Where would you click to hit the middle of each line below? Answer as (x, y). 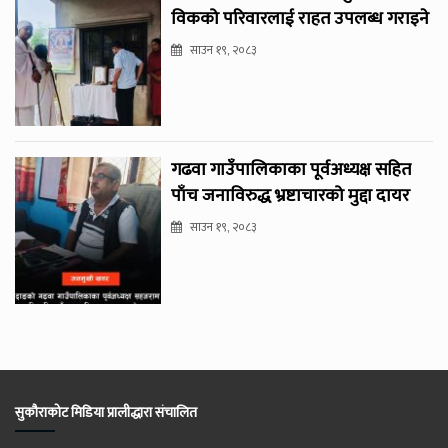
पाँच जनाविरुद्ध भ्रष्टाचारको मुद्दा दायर (291, 196)
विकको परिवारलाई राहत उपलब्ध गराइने (300, 19)
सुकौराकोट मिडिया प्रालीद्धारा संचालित (106, 412)
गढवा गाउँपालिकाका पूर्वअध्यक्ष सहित (291, 170)
